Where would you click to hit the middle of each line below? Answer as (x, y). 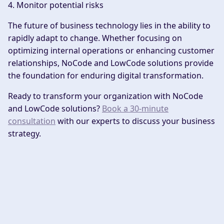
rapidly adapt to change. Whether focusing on (95, 38)
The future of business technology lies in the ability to (109, 26)
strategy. (24, 134)
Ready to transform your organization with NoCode (105, 96)
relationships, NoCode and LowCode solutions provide (111, 63)
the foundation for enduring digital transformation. (106, 76)
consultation (32, 121)
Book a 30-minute (135, 109)
